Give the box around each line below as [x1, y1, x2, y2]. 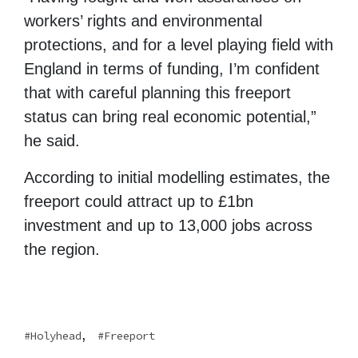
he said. [24, 131, 80, 149]
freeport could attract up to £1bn [24, 192, 253, 210]
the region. [24, 240, 100, 258]
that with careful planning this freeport [24, 83, 291, 101]
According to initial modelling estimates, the [24, 168, 330, 186]
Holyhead [30, 328, 82, 343]
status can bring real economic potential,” [24, 107, 316, 125]
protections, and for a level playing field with [24, 35, 333, 54]
